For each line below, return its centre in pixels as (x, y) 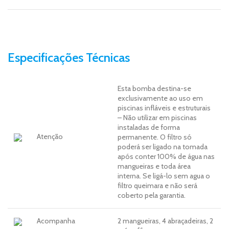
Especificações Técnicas (69, 58)
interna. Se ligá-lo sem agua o (164, 176)
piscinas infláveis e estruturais (164, 108)
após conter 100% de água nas (166, 157)
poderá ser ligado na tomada (163, 147)
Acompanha (56, 221)
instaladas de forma (149, 128)
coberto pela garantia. (152, 196)
